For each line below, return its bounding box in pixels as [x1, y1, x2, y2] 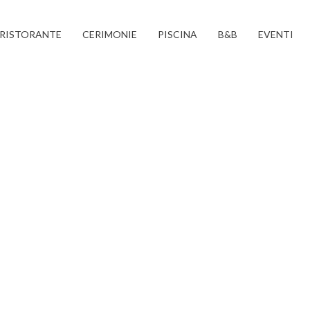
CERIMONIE [82, 28, 137, 40]
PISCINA [157, 28, 197, 40]
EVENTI [257, 28, 293, 40]
